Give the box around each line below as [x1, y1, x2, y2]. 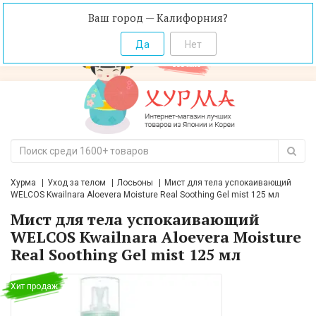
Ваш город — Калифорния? [88, 11, 228, 25]
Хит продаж [11, 281, 58, 292]
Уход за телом [47, 178, 106, 188]
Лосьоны [117, 178, 153, 188]
